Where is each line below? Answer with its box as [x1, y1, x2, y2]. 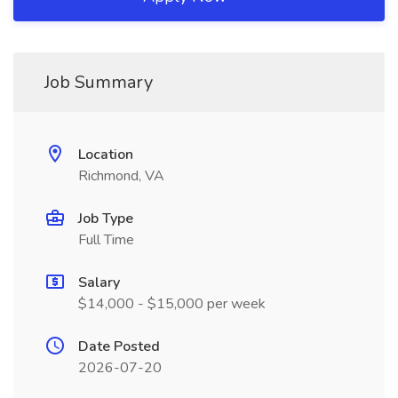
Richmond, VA [78, 166, 164, 186]
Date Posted [78, 337, 160, 356]
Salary [78, 273, 120, 292]
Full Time [78, 230, 134, 250]
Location [78, 145, 133, 164]
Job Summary [44, 70, 153, 94]
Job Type [78, 209, 133, 228]
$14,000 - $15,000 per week [78, 294, 266, 314]
